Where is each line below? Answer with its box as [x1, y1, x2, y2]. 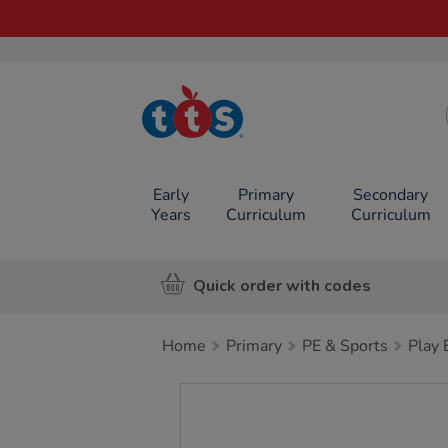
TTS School [179, 114, 243, 131]
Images [180, 383, 249, 405]
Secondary [353, 184, 429, 206]
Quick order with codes [193, 274, 371, 297]
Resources [181, 129, 241, 146]
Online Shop [174, 144, 248, 161]
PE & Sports [302, 335, 388, 357]
